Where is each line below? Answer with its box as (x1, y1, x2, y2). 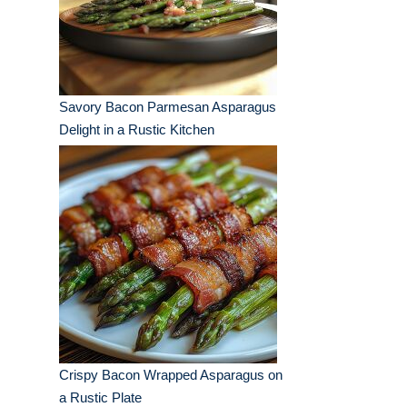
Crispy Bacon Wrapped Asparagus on (59, 367, 283, 383)
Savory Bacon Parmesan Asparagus (59, 99, 276, 115)
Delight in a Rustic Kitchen (59, 122, 214, 138)
